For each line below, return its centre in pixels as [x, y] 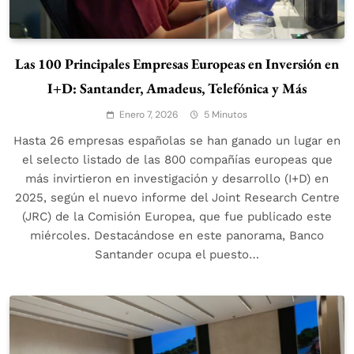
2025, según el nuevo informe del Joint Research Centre [177, 197]
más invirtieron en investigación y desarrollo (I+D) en [177, 178]
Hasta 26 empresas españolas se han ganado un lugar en [177, 140]
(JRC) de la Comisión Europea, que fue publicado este [177, 216]
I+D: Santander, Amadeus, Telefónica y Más [177, 88]
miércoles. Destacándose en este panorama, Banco [177, 235]
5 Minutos [226, 114]
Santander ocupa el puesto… [177, 254]
